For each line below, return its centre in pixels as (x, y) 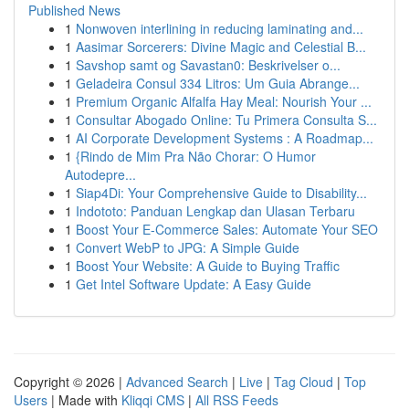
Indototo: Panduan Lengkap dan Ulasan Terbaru (215, 211)
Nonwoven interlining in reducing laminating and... (220, 28)
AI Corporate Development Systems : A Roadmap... (225, 138)
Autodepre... (100, 174)
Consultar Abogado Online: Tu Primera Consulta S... (226, 120)
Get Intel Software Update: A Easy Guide (194, 284)
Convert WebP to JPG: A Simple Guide (188, 247)
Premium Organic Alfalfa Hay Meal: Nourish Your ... (224, 101)
